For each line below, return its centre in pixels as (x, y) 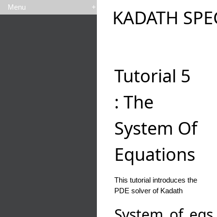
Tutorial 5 (153, 76)
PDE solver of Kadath (148, 191)
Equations (155, 155)
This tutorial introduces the (156, 180)
